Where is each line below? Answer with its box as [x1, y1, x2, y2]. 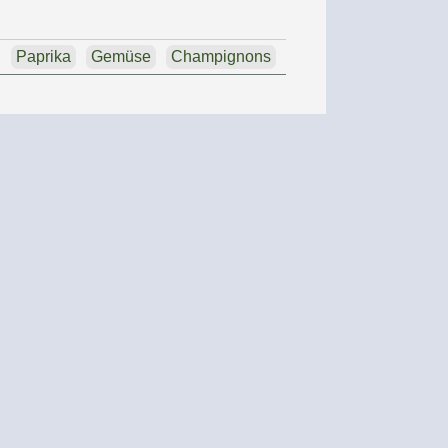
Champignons [170, 48, 271, 65]
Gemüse [90, 48, 151, 65]
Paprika [15, 48, 71, 65]
